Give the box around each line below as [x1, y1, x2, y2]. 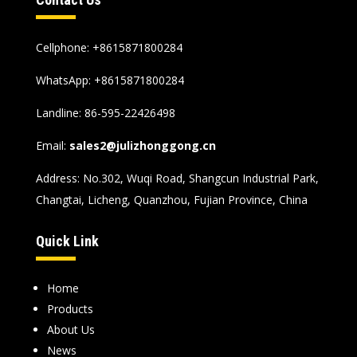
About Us [46, 322, 95, 338]
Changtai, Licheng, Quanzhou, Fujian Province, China [35, 192, 308, 208]
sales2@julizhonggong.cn [69, 138, 216, 154]
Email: [35, 138, 69, 154]
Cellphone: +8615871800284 [35, 40, 182, 56]
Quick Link [35, 233, 99, 250]
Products [46, 301, 93, 317]
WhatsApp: [35, 73, 94, 88]
